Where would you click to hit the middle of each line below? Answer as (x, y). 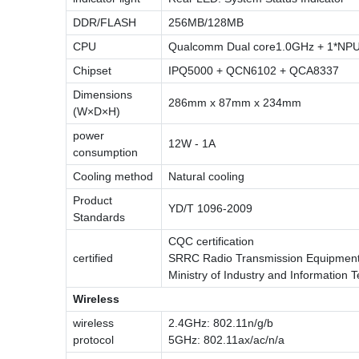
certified (93, 258)
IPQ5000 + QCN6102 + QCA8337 (254, 70)
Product (93, 200)
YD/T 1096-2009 (210, 208)
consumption (105, 152)
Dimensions (103, 94)
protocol (93, 339)
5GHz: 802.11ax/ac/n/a (226, 339)
